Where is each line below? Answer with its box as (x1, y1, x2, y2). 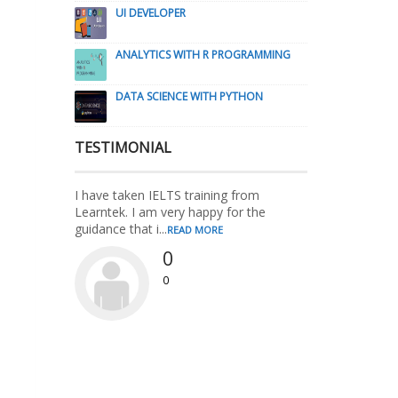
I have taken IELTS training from (74, 187, 259, 203)
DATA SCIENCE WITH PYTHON (115, 89, 263, 104)
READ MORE (166, 223, 223, 236)
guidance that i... (74, 220, 167, 237)
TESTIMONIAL (74, 138, 171, 157)
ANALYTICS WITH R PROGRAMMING (115, 47, 291, 62)
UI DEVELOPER (115, 5, 186, 20)
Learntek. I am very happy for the (74, 203, 266, 220)
